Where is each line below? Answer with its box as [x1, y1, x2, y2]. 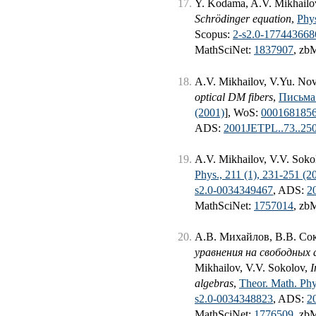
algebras [195, 277, 233, 290]
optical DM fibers [195, 90, 273, 103]
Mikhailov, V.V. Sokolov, [195, 262, 310, 274]
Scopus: [195, 28, 233, 41]
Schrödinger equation [195, 13, 291, 25]
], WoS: [224, 106, 261, 119]
